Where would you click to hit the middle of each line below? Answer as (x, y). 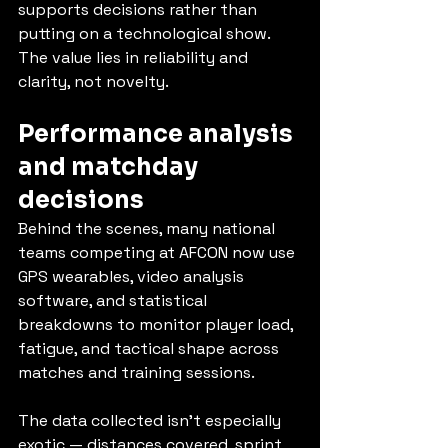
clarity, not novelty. (93, 81)
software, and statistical (114, 300)
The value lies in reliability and (135, 57)
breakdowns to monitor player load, (157, 324)
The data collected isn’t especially (151, 420)
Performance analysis (158, 134)
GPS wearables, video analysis (133, 276)
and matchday (110, 167)
